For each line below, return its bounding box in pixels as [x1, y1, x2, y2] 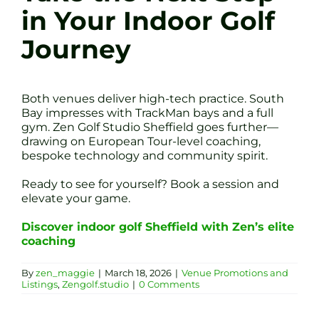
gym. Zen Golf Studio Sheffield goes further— [21, 120, 278, 134]
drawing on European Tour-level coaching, [21, 134, 261, 148]
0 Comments [139, 278, 199, 290]
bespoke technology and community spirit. [21, 148, 268, 162]
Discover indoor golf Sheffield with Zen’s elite [21, 219, 294, 234]
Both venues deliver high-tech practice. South [21, 91, 284, 105]
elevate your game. [21, 191, 130, 205]
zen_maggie [36, 266, 95, 278]
